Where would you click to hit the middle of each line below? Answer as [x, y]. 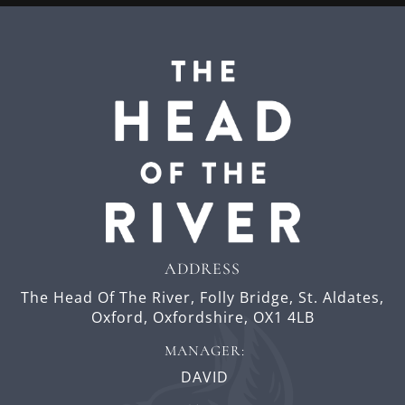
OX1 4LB [283, 318]
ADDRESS [202, 269]
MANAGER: [204, 351]
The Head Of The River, [108, 298]
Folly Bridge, [249, 298]
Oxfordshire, [202, 318]
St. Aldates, [341, 298]
